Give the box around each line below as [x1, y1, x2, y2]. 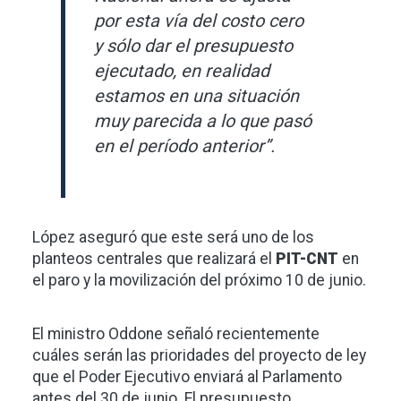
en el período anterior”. [94, 135, 275, 158]
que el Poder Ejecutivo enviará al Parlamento [32, 368, 342, 387]
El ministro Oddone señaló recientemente [32, 325, 320, 344]
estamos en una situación [94, 85, 299, 107]
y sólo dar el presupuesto [94, 35, 293, 57]
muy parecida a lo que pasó [94, 110, 311, 132]
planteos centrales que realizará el [32, 250, 276, 269]
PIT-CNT [276, 250, 338, 269]
